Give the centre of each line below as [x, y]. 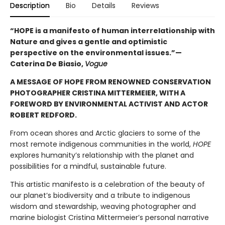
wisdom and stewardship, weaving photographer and [103, 206]
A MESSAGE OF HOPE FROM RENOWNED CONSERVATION [110, 82]
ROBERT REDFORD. [43, 115]
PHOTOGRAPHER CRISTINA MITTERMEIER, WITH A [98, 93]
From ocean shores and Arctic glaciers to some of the [105, 133]
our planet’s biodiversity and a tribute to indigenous [100, 195]
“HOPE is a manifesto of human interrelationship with [113, 31]
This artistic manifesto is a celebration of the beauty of [107, 184]
